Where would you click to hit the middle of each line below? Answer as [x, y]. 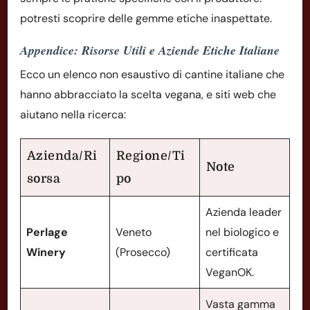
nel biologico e [242, 232]
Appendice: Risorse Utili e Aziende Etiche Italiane [150, 50]
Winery [46, 252]
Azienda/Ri [62, 155]
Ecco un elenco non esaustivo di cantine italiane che [152, 74]
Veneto [134, 232]
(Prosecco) [143, 252]
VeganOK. [230, 272]
